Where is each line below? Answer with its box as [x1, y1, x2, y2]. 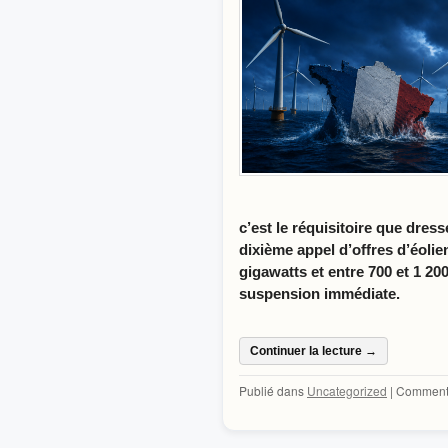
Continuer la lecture [250, 344, 365, 359]
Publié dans [239, 382, 304, 400]
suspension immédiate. [239, 285, 400, 303]
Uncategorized [307, 382, 387, 400]
